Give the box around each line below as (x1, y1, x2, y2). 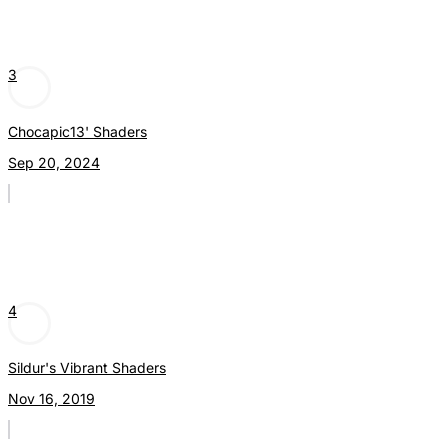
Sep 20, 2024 (8, 154, 100, 172)
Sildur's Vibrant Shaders (8, 359, 166, 377)
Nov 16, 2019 (8, 390, 95, 408)
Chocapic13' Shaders (8, 123, 147, 141)
